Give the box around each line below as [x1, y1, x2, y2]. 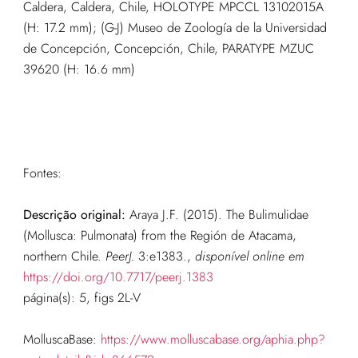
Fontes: [22, 163, 62, 182]
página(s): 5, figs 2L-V [22, 288, 141, 307]
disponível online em [194, 246, 304, 265]
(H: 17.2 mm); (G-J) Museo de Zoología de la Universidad [22, 18, 327, 37]
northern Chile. [22, 246, 105, 265]
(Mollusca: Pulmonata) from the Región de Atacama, [22, 225, 296, 245]
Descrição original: [22, 205, 129, 224]
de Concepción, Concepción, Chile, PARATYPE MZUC [22, 38, 314, 58]
